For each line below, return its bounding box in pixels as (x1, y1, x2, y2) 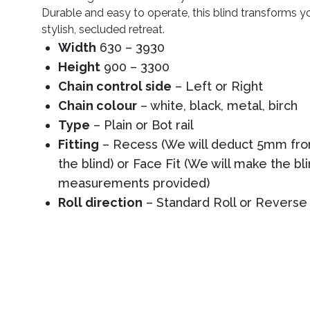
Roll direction (58, 194, 143, 210)
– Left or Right (172, 78, 263, 93)
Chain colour (58, 98, 137, 113)
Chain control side (58, 78, 172, 93)
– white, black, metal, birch (137, 98, 298, 113)
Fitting (58, 136, 99, 152)
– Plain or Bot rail (90, 117, 194, 132)
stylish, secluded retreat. (42, 22, 165, 36)
